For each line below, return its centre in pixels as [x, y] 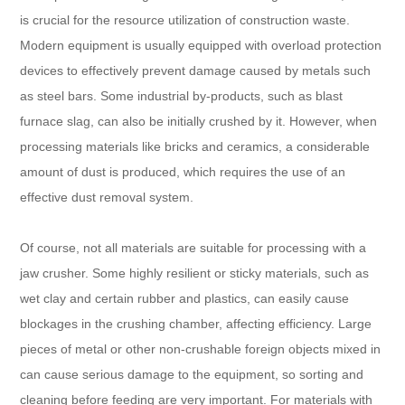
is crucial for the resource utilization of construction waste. [185, 19]
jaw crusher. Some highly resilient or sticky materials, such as [195, 273]
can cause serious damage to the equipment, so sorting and [192, 374]
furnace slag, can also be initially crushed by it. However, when [199, 121]
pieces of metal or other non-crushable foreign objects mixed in [201, 348]
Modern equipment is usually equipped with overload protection [201, 45]
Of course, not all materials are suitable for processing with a [193, 247]
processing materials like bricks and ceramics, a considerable [195, 146]
